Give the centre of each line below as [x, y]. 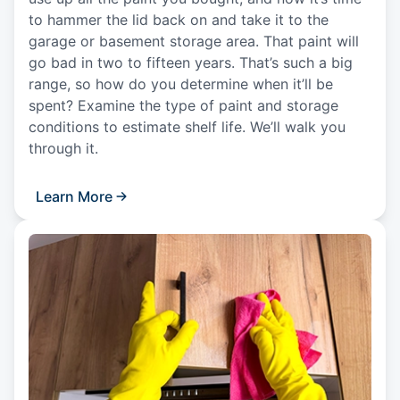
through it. [68, 149]
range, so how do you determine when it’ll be [181, 84]
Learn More [74, 197]
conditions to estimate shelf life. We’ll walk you [187, 127]
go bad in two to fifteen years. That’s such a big [191, 63]
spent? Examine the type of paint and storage [183, 106]
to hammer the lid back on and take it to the [179, 20]
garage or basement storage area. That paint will [194, 42]
